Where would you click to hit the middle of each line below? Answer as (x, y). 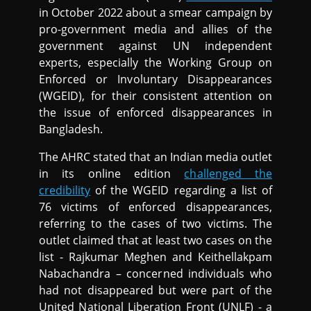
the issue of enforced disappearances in (155, 112)
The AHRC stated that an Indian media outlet (155, 157)
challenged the (228, 173)
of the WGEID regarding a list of (181, 190)
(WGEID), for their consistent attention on (155, 95)
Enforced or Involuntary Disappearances (155, 79)
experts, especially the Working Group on (155, 62)
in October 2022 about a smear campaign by (155, 12)
